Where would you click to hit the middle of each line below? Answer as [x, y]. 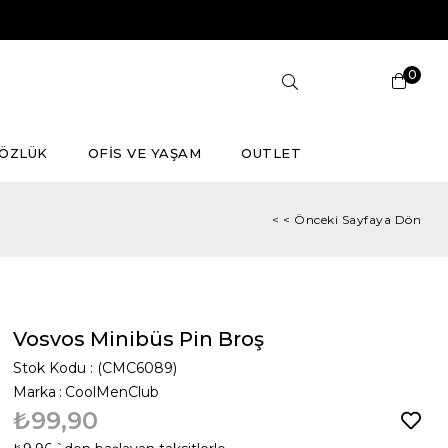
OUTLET [271, 153]
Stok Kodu [50, 368]
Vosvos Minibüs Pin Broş [139, 339]
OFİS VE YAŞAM [144, 153]
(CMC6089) [137, 368]
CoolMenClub [112, 392]
